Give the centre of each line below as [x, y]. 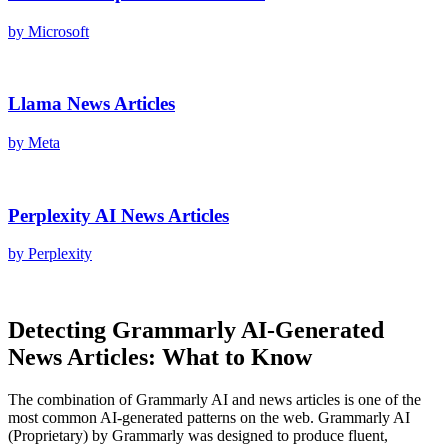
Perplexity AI [62, 215]
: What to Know [230, 357]
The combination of [72, 400]
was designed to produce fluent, [286, 436]
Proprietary [48, 436]
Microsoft [58, 31]
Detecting [60, 330]
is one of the [380, 400]
